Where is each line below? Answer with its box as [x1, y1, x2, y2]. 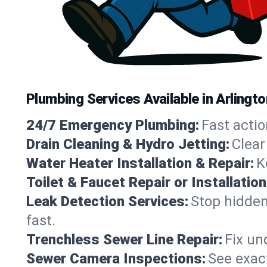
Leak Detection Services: [26, 193, 188, 210]
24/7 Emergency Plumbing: [26, 116, 199, 133]
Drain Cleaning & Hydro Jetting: [26, 135, 229, 153]
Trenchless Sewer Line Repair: [26, 231, 222, 248]
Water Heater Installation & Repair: [26, 154, 254, 172]
